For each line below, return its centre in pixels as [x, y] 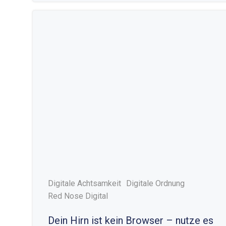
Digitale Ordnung [155, 183]
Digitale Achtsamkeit [84, 183]
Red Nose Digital [78, 196]
